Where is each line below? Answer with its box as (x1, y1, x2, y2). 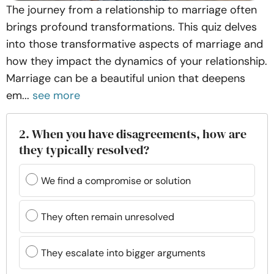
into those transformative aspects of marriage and (6, 37, 263, 51)
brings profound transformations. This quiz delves (6, 20, 257, 34)
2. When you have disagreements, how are (19, 125, 246, 143)
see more (32, 88, 80, 103)
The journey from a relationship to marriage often (6, 2, 257, 17)
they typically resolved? (19, 141, 149, 158)
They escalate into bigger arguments (41, 246, 206, 259)
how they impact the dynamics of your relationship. (6, 54, 267, 68)
